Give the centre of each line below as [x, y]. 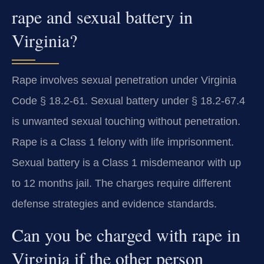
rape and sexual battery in [102, 16]
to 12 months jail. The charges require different [121, 183]
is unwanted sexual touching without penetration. [126, 121]
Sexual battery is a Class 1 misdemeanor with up [126, 162]
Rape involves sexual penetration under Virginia [124, 80]
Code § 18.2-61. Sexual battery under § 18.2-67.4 [128, 100]
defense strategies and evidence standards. [114, 204]
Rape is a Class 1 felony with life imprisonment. [123, 142]
